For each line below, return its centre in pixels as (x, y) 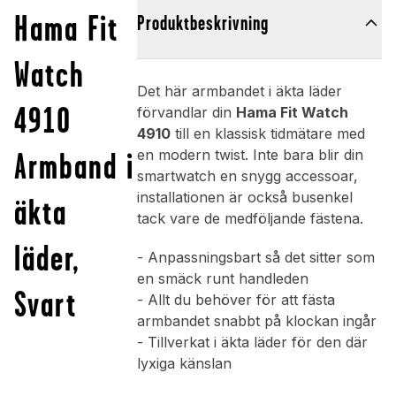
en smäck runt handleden (222, 279)
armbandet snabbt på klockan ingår (256, 321)
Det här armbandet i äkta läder (239, 91)
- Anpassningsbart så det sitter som (255, 258)
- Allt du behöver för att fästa (236, 300)
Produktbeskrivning (202, 23)
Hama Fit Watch (292, 113)
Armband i (74, 166)
